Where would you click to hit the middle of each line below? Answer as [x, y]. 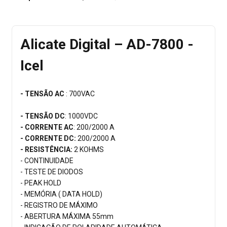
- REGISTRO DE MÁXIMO [59, 205]
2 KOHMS [88, 150]
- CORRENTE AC [47, 127]
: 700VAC [80, 94]
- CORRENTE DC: [48, 139]
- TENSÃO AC [43, 94]
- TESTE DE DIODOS [52, 172]
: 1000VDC [81, 116]
